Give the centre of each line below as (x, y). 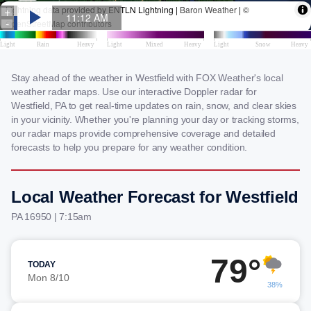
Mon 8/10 (49, 278)
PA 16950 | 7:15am (51, 217)
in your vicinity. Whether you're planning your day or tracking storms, (155, 119)
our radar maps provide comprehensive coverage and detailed (143, 133)
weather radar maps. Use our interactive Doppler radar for (134, 92)
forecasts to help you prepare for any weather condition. (129, 147)
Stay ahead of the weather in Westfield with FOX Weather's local (147, 78)
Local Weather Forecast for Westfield (155, 197)
